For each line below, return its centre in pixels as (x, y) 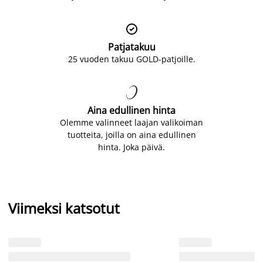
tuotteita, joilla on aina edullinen (131, 134)
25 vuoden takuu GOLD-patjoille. (131, 59)
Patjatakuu (131, 47)
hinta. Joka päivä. (131, 147)
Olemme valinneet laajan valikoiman (131, 122)
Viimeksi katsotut (64, 208)
